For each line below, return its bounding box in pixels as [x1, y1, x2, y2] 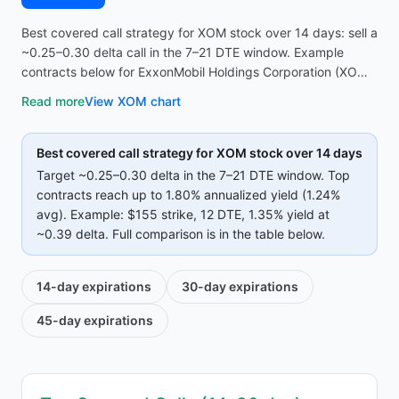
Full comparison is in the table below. [112, 226, 325, 241]
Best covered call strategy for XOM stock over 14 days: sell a [21, 25, 378, 40]
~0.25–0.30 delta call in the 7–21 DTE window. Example [21, 45, 344, 60]
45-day [37, 313, 81, 328]
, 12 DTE [193, 207, 241, 222]
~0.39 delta [37, 226, 105, 241]
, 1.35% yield [241, 207, 314, 222]
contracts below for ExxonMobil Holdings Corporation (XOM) [21, 64, 372, 79]
